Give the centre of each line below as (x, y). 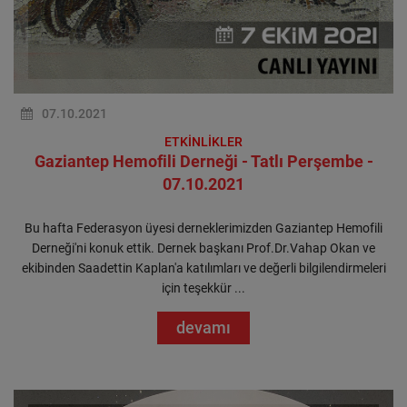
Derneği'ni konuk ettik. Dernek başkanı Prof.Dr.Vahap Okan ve (203, 248)
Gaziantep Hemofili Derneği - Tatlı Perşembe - (203, 161)
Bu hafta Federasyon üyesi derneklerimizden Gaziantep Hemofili (203, 228)
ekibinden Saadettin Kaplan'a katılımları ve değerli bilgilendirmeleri (203, 268)
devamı (203, 328)
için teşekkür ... (203, 288)
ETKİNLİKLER (203, 142)
